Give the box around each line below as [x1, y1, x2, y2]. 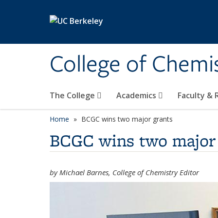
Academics [116, 90, 158, 101]
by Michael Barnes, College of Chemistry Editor [50, 167, 199, 177]
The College [50, 90, 97, 101]
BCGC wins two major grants [81, 114, 173, 124]
